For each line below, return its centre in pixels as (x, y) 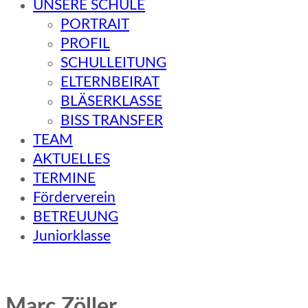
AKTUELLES (71, 159)
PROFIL (85, 44)
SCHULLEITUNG (113, 63)
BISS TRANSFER (112, 121)
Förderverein (74, 198)
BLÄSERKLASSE (111, 101)
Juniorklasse (72, 236)
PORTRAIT (95, 24)
